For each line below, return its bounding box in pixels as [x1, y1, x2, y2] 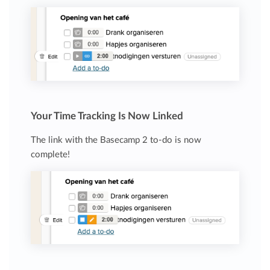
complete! [31, 149, 71, 159]
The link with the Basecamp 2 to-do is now [31, 135, 202, 145]
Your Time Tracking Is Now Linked [31, 110, 184, 121]
